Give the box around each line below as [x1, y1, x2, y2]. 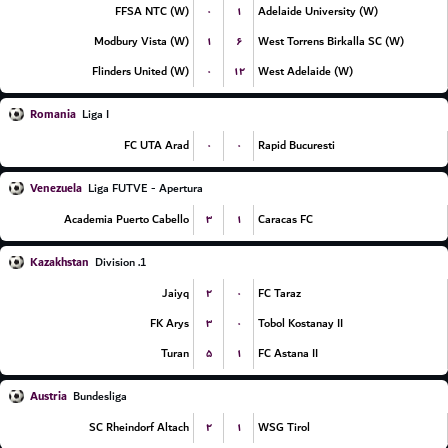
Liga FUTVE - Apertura [88, 179, 203, 198]
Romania [30, 104, 76, 125]
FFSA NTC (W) [115, 2, 189, 21]
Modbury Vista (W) [94, 32, 189, 51]
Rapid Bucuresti [258, 136, 335, 155]
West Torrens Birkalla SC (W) [258, 32, 404, 51]
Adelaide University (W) [258, 2, 378, 21]
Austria [30, 386, 67, 407]
